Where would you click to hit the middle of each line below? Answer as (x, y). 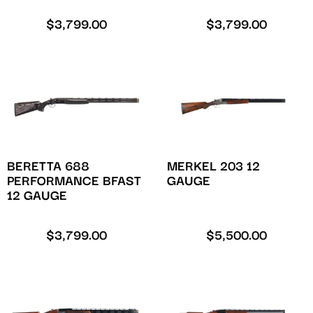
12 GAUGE (37, 196)
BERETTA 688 (48, 167)
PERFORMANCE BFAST (74, 182)
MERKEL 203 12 (213, 167)
